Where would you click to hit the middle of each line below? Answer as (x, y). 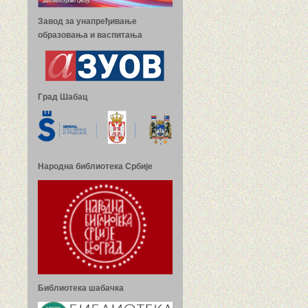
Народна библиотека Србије (95, 167)
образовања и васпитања (90, 35)
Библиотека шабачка (80, 288)
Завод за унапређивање (87, 22)
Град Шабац (62, 97)
